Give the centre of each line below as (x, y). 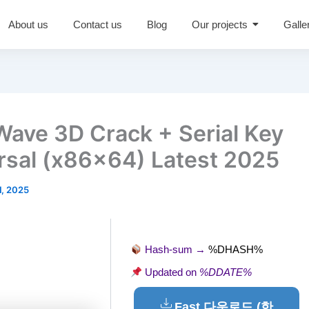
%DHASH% (236, 250)
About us (29, 25)
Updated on (171, 272)
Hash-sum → (176, 250)
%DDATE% (226, 272)
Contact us (98, 25)
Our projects (220, 25)
